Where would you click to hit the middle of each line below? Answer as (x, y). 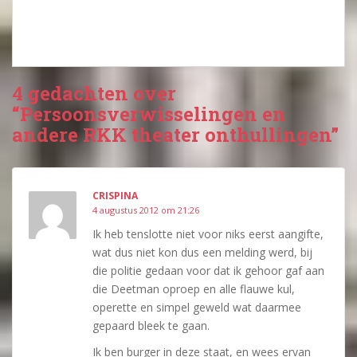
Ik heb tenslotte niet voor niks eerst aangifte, (208, 233)
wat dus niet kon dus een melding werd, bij (202, 252)
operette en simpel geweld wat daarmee (197, 307)
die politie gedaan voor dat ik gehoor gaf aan (208, 270)
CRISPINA (115, 195)
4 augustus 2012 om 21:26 (146, 210)
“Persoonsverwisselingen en (149, 114)
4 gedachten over (94, 93)
